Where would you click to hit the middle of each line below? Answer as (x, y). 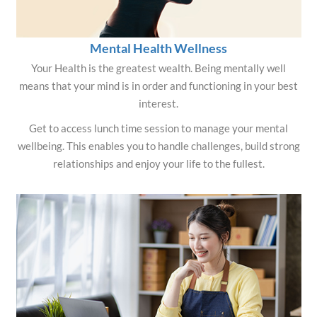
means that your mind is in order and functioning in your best (158, 86)
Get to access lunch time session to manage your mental (158, 128)
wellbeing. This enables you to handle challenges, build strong (158, 146)
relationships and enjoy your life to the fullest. (158, 163)
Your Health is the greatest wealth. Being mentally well (158, 68)
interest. (158, 103)
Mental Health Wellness (158, 48)
